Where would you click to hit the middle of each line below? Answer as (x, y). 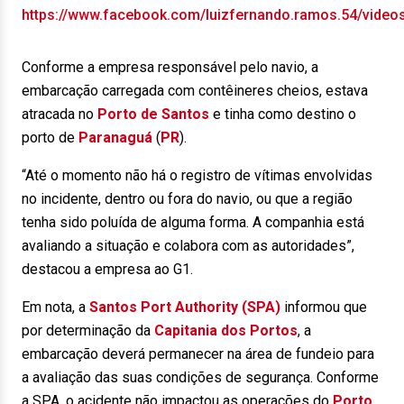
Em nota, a (55, 307)
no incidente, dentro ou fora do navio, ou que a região (187, 199)
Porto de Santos (153, 114)
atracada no (60, 114)
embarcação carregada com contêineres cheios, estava (195, 91)
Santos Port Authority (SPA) (185, 307)
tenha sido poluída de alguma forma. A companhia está (193, 222)
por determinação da (88, 331)
